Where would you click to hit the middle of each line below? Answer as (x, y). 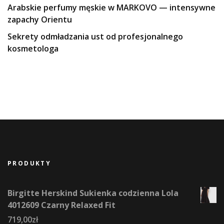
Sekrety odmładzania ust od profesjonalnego (95, 37)
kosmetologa (33, 49)
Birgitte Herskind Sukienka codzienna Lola (93, 193)
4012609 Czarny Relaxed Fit (61, 205)
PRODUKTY (29, 163)
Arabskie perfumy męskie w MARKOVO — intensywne (111, 8)
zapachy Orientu (40, 20)
